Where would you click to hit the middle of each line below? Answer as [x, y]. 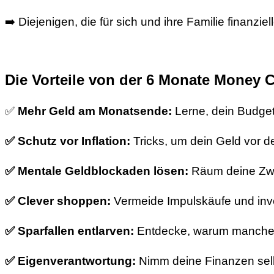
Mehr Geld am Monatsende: [95, 111]
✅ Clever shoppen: [58, 201]
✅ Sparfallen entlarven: [69, 231]
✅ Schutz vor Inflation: [68, 141]
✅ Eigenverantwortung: [70, 261]
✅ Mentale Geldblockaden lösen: [97, 171]
